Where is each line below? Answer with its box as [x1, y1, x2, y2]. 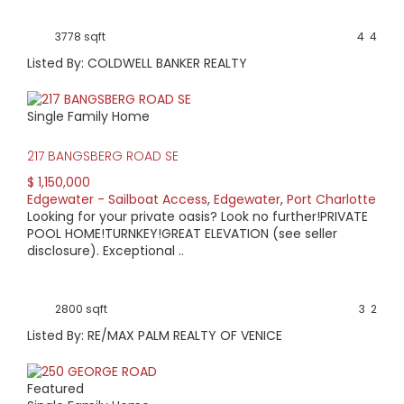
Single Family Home [27, 106, 150, 125]
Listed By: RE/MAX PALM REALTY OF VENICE [27, 326, 282, 344]
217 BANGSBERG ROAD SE [27, 146, 179, 165]
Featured [27, 379, 84, 398]
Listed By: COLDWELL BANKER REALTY [27, 54, 247, 73]
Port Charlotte [287, 189, 376, 208]
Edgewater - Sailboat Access [27, 189, 207, 208]
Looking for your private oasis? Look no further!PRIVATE [27, 207, 368, 225]
